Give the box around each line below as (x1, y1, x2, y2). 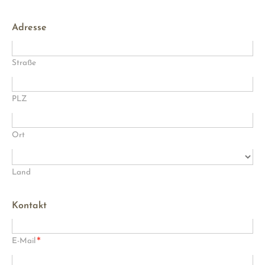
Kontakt (12, 201, 47, 211)
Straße (12, 59, 36, 67)
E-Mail (12, 237, 35, 245)
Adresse (12, 22, 47, 33)
